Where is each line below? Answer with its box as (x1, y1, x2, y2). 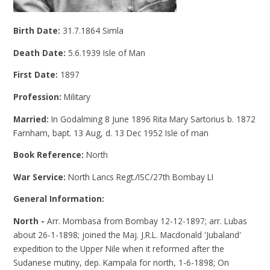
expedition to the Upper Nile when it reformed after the (13, 242, 225, 254)
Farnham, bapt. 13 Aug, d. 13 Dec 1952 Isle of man (13, 127, 209, 139)
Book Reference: (13, 149, 87, 161)
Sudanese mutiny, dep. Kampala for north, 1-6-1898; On (13, 256, 230, 268)
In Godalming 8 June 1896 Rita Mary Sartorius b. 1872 (51, 113, 256, 125)
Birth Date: (13, 25, 63, 37)
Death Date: (13, 46, 69, 58)
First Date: (13, 69, 61, 81)
